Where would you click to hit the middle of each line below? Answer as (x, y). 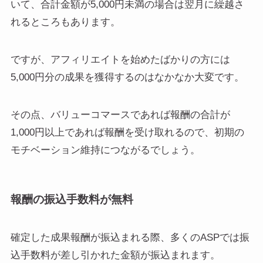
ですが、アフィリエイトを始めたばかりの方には (120, 59)
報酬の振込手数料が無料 (72, 199)
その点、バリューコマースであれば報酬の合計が (120, 114)
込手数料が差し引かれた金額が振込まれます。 (115, 255)
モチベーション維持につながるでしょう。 (105, 150)
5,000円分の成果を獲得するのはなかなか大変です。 (127, 77)
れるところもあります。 (65, 22)
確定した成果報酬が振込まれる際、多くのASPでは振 (130, 238)
